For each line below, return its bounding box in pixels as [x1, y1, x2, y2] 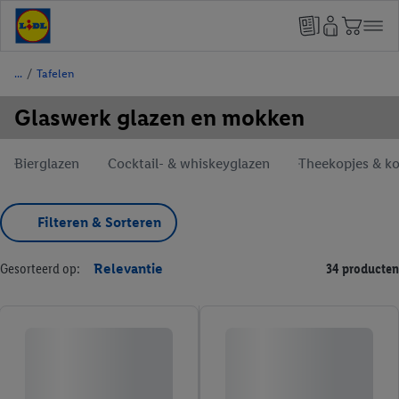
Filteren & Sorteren [37, 214, 161, 231]
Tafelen [37, 67, 74, 80]
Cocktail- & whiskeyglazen [108, 155, 270, 172]
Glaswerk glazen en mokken [14, 103, 305, 132]
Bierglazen [14, 155, 79, 172]
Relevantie [94, 260, 163, 277]
